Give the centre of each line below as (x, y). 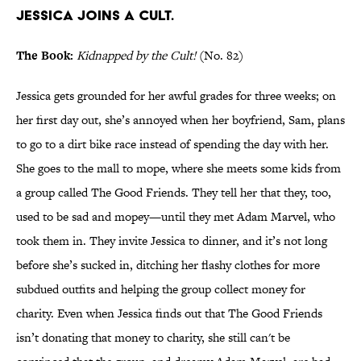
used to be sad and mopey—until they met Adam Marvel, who (176, 217)
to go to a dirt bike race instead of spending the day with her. (172, 144)
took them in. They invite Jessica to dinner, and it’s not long (172, 241)
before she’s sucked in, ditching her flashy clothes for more (168, 265)
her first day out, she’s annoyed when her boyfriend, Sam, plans (180, 120)
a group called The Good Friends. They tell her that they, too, (174, 193)
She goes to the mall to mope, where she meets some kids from (178, 168)
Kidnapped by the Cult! (136, 56)
